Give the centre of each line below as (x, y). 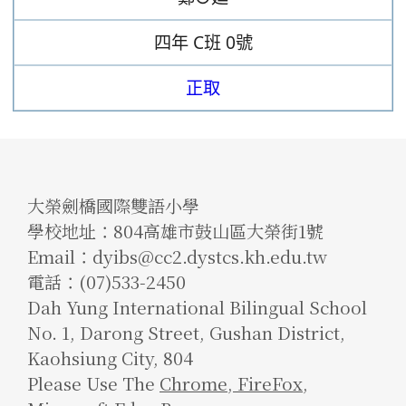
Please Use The (93, 382)
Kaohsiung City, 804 (110, 357)
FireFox (268, 382)
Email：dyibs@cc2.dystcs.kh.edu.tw (177, 256)
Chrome (193, 382)
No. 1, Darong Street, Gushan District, (186, 332)
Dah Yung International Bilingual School (197, 306)
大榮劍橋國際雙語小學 (113, 205)
